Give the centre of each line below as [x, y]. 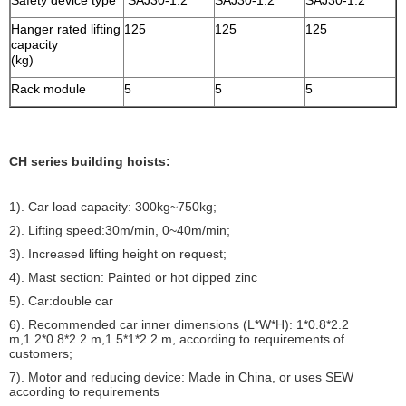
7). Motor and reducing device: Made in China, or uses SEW [181, 377]
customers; [43, 353]
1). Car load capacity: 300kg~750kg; [113, 207]
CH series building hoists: [92, 161]
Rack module [48, 89]
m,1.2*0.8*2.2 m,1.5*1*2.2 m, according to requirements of [177, 339]
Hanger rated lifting [66, 29]
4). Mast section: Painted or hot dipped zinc [135, 277]
